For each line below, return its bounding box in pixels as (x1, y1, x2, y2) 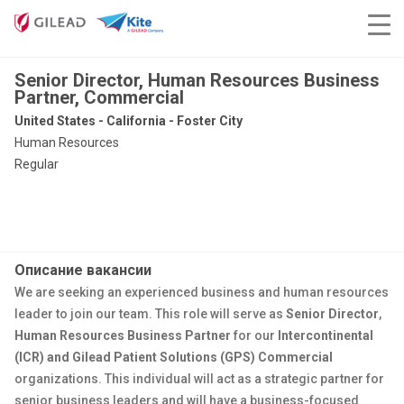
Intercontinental (278, 328, 373, 343)
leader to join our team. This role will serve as (14, 307, 286, 321)
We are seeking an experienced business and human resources (14, 285, 389, 299)
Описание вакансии (14, 262, 151, 279)
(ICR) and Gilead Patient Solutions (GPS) (14, 350, 255, 364)
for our (231, 328, 275, 343)
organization (14, 372, 91, 386)
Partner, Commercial (14, 87, 184, 108)
